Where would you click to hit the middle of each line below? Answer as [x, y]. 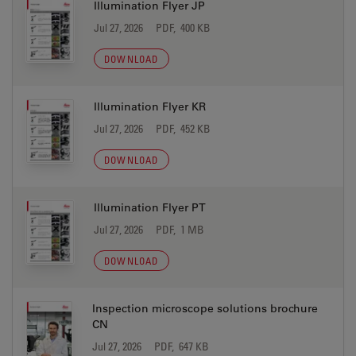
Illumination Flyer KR [150, 106]
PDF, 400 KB [183, 27]
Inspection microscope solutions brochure [205, 308]
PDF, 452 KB [183, 128]
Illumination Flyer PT [150, 207]
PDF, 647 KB [182, 346]
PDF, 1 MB [180, 229]
